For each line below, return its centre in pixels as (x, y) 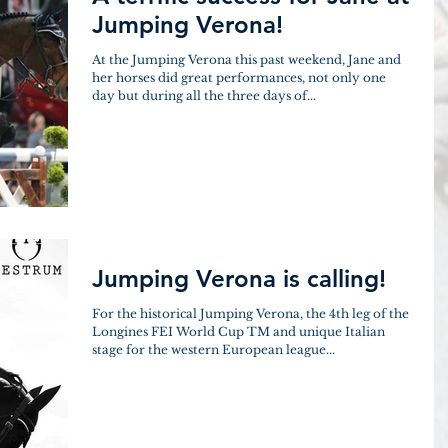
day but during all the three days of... (204, 95)
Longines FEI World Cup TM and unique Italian (238, 331)
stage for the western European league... (213, 349)
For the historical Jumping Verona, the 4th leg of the (250, 313)
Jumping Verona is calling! (239, 278)
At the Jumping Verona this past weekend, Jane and (246, 59)
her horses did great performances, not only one (239, 77)
